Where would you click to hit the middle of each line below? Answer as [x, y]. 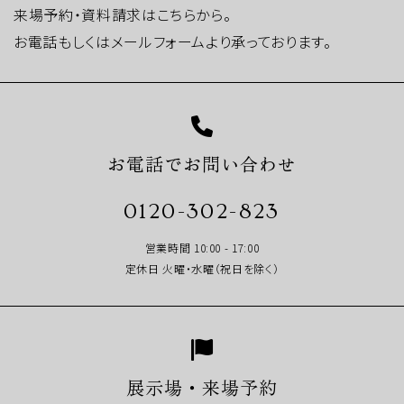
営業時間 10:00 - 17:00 [202, 247]
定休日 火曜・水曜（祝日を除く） [202, 268]
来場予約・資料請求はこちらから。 [123, 14]
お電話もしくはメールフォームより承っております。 [173, 41]
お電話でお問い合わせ [202, 163]
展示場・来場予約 [202, 387]
